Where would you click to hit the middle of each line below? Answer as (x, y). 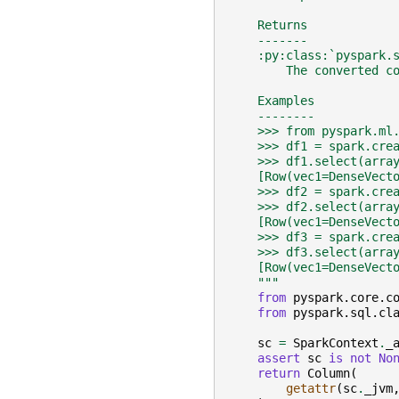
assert (279, 358)
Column (329, 374)
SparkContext (336, 343)
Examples (272, 101)
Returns (268, 25)
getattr (311, 389)
